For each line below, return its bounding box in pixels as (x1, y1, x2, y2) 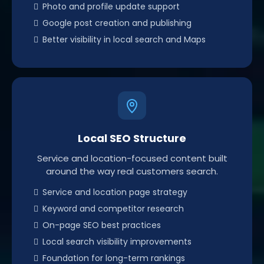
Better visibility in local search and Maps (42, 33, 206, 45)
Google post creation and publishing (42, 16, 192, 29)
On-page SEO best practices (42, 219, 161, 231)
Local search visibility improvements (42, 235, 192, 247)
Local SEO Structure (78, 130, 186, 146)
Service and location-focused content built (37, 151, 227, 164)
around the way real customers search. (46, 164, 218, 177)
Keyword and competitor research (42, 202, 184, 214)
